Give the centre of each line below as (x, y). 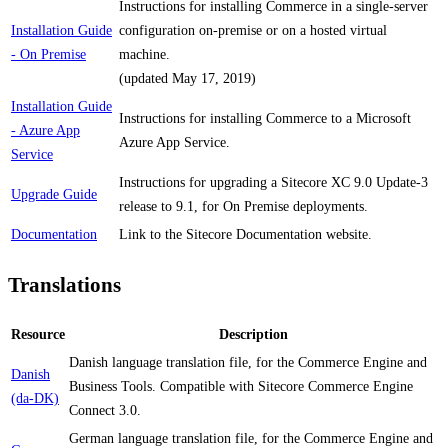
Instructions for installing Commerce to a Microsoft (265, 118)
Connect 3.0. (105, 411)
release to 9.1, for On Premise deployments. (243, 206)
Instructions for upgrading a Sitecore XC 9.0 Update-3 (273, 182)
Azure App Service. (174, 142)
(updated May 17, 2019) (187, 78)
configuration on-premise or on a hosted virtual (253, 30)
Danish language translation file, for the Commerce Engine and (248, 363)
